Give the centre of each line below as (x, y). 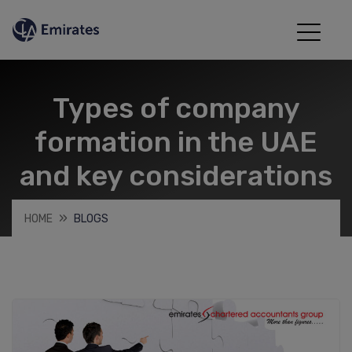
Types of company (176, 108)
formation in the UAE (176, 142)
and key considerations (176, 176)
